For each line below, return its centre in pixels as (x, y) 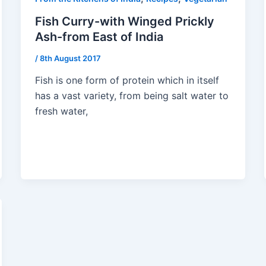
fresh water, (61, 111)
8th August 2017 (70, 58)
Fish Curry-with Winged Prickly (124, 21)
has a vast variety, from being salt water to (132, 96)
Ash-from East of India (99, 37)
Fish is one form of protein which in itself (127, 80)
